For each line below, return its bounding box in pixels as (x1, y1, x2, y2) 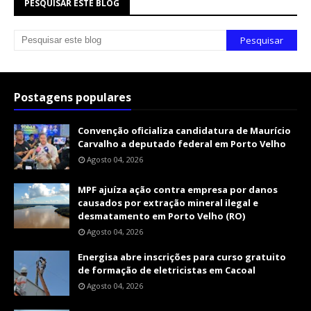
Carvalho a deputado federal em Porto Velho (78, 137, 286, 150)
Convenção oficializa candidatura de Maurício (78, 124, 291, 137)
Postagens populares (14, 89, 131, 105)
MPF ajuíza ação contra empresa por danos (78, 183, 278, 196)
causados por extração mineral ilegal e (78, 196, 258, 209)
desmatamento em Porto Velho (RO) (78, 209, 245, 222)
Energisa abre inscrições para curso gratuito (78, 250, 286, 263)
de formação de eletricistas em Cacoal (78, 263, 255, 276)
